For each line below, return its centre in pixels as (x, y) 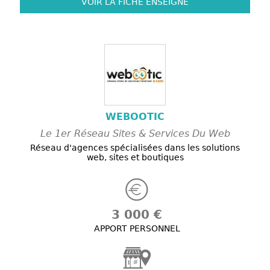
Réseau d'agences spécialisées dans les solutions (135, 148)
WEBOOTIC (135, 117)
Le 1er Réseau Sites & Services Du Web (135, 134)
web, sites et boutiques (135, 158)
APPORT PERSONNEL (137, 229)
